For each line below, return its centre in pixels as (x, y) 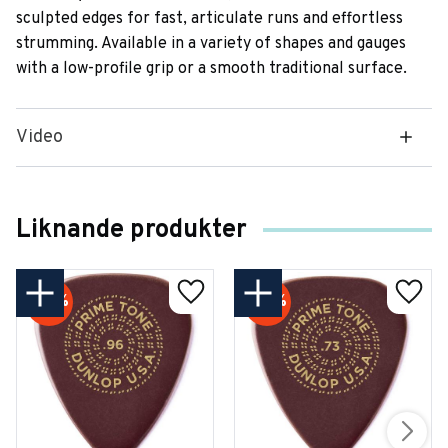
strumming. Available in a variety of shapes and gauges (211, 44)
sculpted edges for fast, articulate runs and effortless (209, 19)
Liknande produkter (131, 230)
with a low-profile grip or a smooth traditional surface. (211, 69)
